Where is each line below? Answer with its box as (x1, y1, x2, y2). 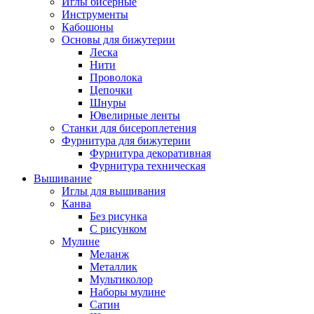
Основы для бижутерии (62, 34, 175, 46)
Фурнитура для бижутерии (62, 135, 191, 146)
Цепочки (90, 84, 132, 96)
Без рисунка (90, 210, 147, 222)
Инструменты (62, 8, 128, 20)
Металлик (90, 261, 137, 273)
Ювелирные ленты (90, 109, 180, 121)
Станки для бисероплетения (62, 122, 196, 134)
